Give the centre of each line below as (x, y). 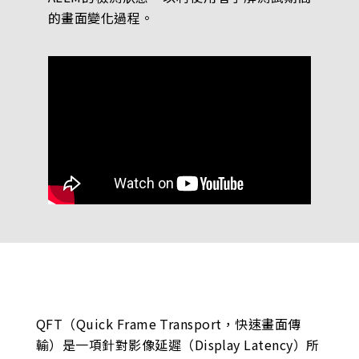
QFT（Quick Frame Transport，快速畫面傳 (168, 324)
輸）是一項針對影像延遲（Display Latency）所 (177, 345)
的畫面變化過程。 (101, 18)
